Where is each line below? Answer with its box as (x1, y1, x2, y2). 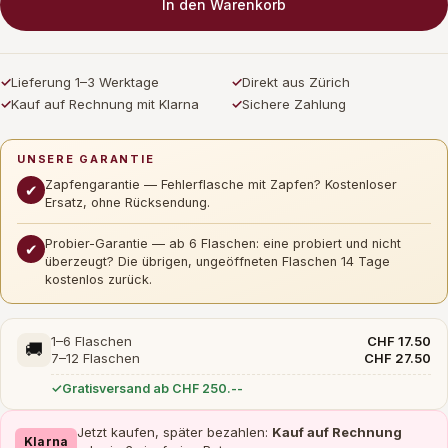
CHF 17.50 (367, 333, 431, 349)
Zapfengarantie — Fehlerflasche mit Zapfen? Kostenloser (45, 177, 397, 192)
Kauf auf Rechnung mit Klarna (11, 96, 199, 112)
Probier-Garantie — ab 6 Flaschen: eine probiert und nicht (45, 236, 401, 251)
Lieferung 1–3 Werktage (11, 74, 159, 90)
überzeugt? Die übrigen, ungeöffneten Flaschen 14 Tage (45, 254, 390, 269)
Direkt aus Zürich (242, 74, 350, 90)
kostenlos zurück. (45, 272, 152, 287)
